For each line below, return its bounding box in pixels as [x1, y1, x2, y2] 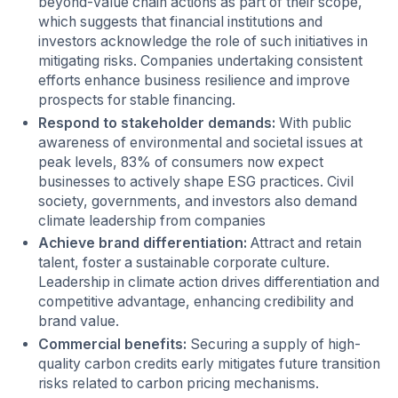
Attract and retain [247, 235, 362, 252]
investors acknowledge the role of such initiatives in [38, 32, 369, 50]
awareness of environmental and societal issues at [38, 133, 363, 151]
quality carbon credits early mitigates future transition [38, 354, 381, 372]
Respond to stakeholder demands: [38, 114, 280, 131]
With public [279, 114, 353, 131]
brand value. [38, 313, 120, 330]
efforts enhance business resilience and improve [38, 71, 351, 89]
